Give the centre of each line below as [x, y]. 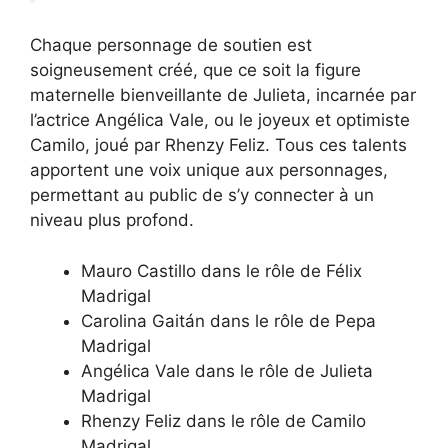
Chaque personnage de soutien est [171, 45]
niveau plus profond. [112, 220]
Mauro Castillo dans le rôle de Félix [221, 270]
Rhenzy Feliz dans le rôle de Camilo [223, 420]
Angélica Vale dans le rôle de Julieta [227, 370]
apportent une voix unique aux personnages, [209, 170]
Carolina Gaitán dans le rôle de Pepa [228, 320]
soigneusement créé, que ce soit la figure [195, 70]
